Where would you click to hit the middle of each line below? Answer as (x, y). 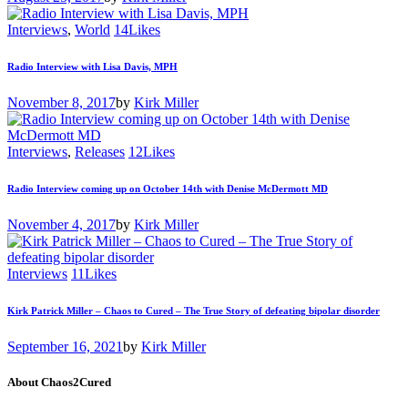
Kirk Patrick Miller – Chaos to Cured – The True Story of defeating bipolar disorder (194, 310)
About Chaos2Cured (59, 382)
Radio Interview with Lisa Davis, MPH (92, 66)
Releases (100, 151)
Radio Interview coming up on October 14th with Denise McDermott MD (168, 188)
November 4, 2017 (61, 224)
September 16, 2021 (65, 346)
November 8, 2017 (61, 102)
